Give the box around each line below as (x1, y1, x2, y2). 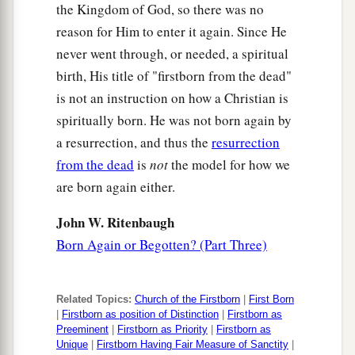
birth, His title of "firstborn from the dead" (56, 67, 292, 86)
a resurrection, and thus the (56, 133, 212, 152)
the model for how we (168, 155, 290, 174)
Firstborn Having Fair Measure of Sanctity (97, 338, 288, 351)
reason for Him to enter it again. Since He (56, 22, 287, 41)
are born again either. (56, 177, 175, 197)
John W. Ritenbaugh (56, 212, 174, 233)
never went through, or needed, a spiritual (56, 44, 288, 63)
